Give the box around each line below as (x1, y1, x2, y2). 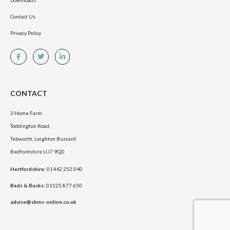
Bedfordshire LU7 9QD (10, 148, 64, 155)
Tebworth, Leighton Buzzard (10, 136, 76, 142)
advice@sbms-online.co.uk (10, 199, 76, 205)
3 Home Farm (10, 110, 42, 117)
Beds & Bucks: (10, 182, 45, 189)
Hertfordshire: (10, 166, 46, 172)
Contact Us (10, 13, 35, 20)
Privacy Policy (10, 30, 41, 36)
